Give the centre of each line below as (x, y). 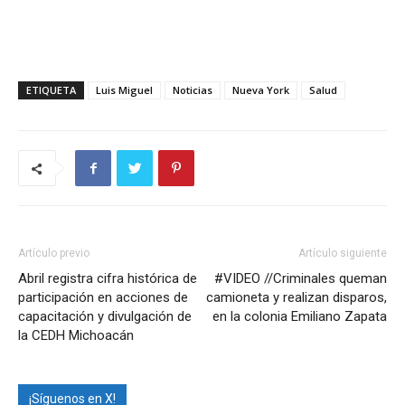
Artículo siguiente (343, 254)
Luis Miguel (124, 90)
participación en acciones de (103, 298)
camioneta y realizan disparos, (297, 298)
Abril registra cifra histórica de (108, 279)
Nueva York (261, 90)
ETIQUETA (51, 90)
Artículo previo (54, 254)
